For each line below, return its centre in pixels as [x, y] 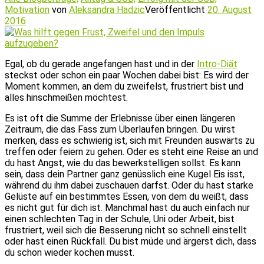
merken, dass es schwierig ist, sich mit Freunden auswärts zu [130, 141]
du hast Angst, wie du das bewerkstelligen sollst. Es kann [123, 163]
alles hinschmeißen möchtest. [66, 98]
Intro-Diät [217, 64]
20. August [230, 10]
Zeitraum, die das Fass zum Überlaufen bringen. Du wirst [120, 129]
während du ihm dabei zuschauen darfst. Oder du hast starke [129, 185]
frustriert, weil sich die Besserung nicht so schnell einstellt [126, 230]
